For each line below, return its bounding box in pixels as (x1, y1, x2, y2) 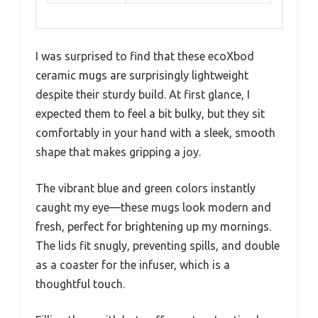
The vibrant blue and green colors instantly (35, 181, 256, 194)
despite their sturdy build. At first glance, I (35, 87, 250, 101)
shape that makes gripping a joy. (35, 145, 201, 158)
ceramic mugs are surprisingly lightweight (35, 68, 248, 82)
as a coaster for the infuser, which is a (35, 258, 230, 271)
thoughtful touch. (35, 277, 125, 290)
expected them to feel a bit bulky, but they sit (35, 106, 265, 120)
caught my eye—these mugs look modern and (35, 200, 271, 214)
